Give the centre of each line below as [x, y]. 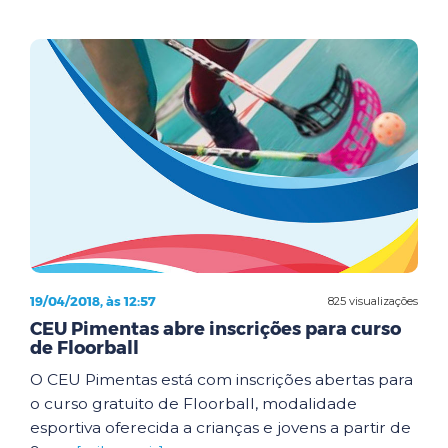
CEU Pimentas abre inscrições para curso [215, 329]
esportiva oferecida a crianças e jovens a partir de [220, 427]
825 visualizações [373, 300]
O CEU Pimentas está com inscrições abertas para [221, 379]
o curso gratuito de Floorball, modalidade [193, 403]
